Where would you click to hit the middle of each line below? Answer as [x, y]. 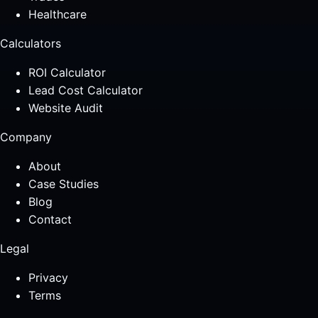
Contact [50, 219]
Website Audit [66, 108]
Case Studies [64, 184]
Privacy [48, 278]
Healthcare [57, 14]
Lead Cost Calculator [86, 90]
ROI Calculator [67, 72]
